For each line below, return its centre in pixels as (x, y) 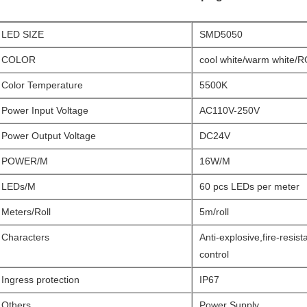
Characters (25, 237)
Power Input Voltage (45, 110)
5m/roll (214, 212)
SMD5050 (221, 34)
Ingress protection (40, 280)
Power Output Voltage (49, 136)
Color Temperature (42, 85)
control (214, 254)
